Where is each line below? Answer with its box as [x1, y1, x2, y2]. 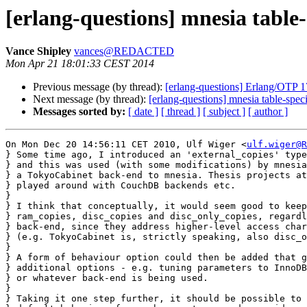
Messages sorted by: [33, 106, 125, 118]
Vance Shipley [5, 45, 71, 58]
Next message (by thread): [33, 93, 149, 106]
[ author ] [248, 106, 288, 118]
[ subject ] [203, 106, 245, 118]
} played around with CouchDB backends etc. [5, 180, 236, 191]
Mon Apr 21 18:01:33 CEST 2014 [5, 58, 154, 70]
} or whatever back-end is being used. [5, 273, 208, 284]
